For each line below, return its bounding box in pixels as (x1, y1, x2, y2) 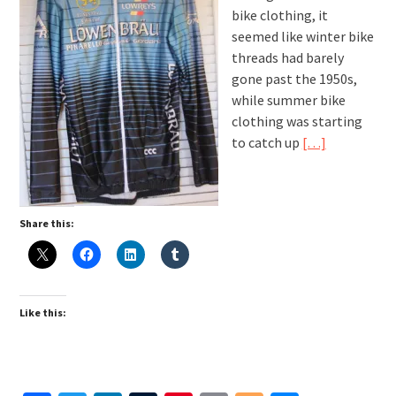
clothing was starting (231, 112, 362, 131)
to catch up (231, 133, 302, 152)
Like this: (19, 306, 66, 320)
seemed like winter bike (231, 27, 374, 46)
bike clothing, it (231, 6, 328, 25)
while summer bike (231, 91, 346, 110)
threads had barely (231, 49, 344, 67)
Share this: (19, 217, 74, 231)
